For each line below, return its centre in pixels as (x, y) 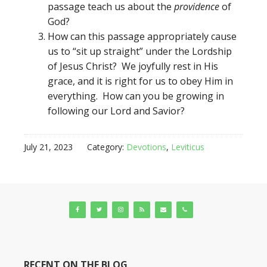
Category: (107, 147)
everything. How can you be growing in (136, 96)
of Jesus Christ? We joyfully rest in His (133, 66)
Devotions (146, 147)
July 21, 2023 (48, 147)
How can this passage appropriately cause (142, 36)
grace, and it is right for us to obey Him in (140, 81)
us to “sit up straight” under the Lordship (140, 51)
